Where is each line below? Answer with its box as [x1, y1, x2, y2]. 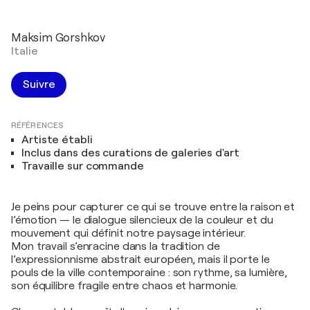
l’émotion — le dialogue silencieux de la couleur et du [11, 213, 273, 226]
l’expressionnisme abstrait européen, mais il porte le [11, 253, 270, 266]
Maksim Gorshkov [11, 30, 105, 44]
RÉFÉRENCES [11, 120, 64, 130]
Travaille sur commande [21, 159, 144, 172]
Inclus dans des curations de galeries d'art [21, 146, 239, 159]
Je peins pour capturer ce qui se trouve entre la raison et [11, 200, 295, 213]
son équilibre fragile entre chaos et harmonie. [11, 279, 238, 292]
